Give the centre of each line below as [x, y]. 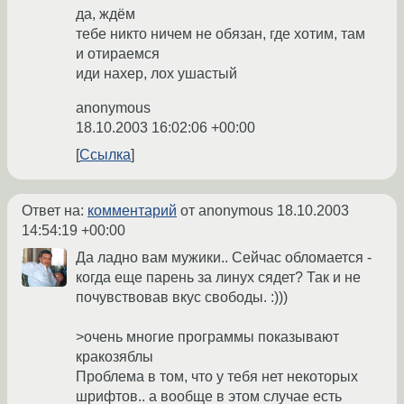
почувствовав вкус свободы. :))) [182, 298]
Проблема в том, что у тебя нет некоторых [217, 377]
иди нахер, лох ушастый [156, 74]
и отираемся [118, 54]
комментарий [132, 211]
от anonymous [227, 211]
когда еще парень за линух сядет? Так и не [218, 278]
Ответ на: [55, 211]
